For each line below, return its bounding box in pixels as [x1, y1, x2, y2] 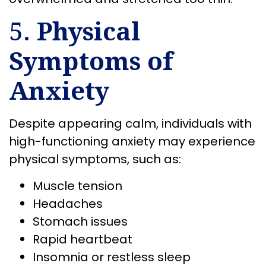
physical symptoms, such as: [9, 151, 181, 168]
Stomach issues [33, 213, 128, 230]
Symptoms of [9, 43, 173, 78]
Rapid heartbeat [33, 230, 132, 248]
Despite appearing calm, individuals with [9, 115, 252, 132]
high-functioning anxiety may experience [9, 133, 255, 150]
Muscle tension [33, 177, 122, 194]
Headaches [33, 195, 103, 212]
